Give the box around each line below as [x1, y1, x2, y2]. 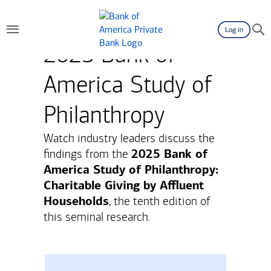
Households [44, 194, 109, 209]
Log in [225, 25, 243, 34]
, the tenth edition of [109, 194, 211, 208]
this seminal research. [44, 210, 154, 224]
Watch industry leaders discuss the [44, 131, 215, 145]
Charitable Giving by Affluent [44, 178, 204, 193]
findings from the [44, 147, 131, 161]
